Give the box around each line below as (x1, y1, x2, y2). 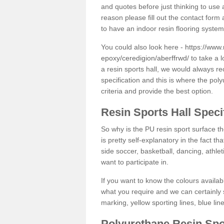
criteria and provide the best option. (101, 86, 213, 95)
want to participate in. (101, 157, 168, 166)
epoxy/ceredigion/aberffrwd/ (101, 53, 189, 62)
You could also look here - (101, 42, 185, 51)
